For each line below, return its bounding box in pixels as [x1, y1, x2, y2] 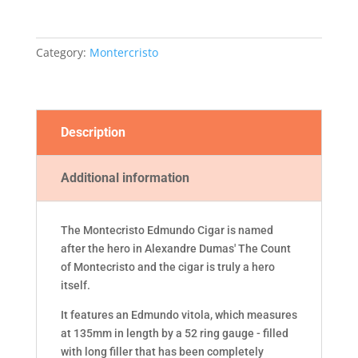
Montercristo [89, 44, 158, 60]
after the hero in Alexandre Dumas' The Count [60, 241, 291, 255]
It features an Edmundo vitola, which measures [60, 308, 297, 321]
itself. [60, 278, 90, 292]
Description [60, 124, 125, 140]
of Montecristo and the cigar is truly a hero [60, 260, 275, 273]
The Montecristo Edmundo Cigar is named [60, 223, 273, 237]
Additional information [60, 169, 189, 185]
